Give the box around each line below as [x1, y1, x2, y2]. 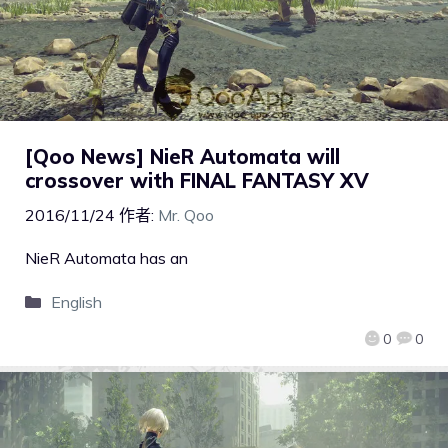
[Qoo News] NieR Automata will [25, 143, 340, 169]
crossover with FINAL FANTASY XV [25, 167, 369, 193]
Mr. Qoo [158, 204, 214, 225]
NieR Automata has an [25, 247, 188, 268]
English [50, 291, 102, 312]
